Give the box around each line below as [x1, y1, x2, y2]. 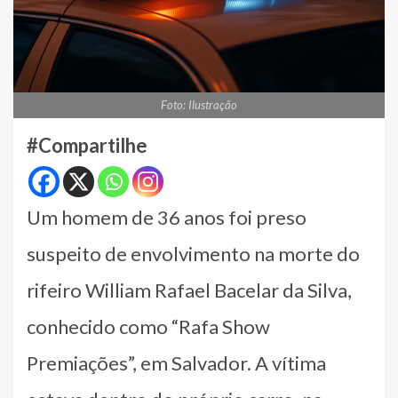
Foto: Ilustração [161, 98, 237, 113]
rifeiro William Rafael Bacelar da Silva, [27, 278, 352, 303]
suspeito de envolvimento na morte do [27, 242, 360, 267]
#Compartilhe [27, 133, 147, 158]
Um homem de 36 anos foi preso [27, 205, 306, 230]
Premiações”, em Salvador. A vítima [27, 351, 326, 376]
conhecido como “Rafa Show [27, 314, 270, 339]
